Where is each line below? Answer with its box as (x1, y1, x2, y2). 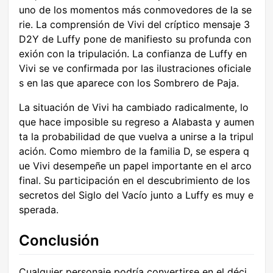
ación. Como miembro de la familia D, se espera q (19, 145, 249, 158)
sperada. (19, 204, 58, 216)
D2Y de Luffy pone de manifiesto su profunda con (19, 33, 251, 46)
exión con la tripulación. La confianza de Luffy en (19, 48, 247, 60)
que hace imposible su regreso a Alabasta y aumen (19, 116, 254, 129)
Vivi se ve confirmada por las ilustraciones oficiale (19, 62, 251, 75)
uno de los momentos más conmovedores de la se (19, 4, 252, 16)
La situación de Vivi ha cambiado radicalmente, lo (19, 101, 249, 114)
